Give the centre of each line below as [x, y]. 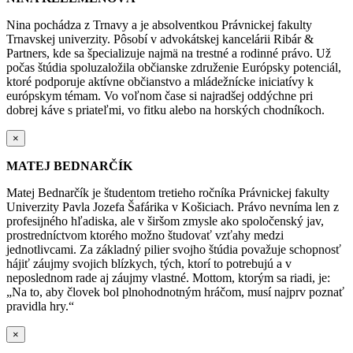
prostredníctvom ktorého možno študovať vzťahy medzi [145, 235]
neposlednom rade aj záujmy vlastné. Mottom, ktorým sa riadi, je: [168, 277]
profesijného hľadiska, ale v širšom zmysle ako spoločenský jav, [165, 221]
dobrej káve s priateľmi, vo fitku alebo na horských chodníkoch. [165, 110]
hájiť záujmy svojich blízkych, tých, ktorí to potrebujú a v [149, 263]
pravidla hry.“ [40, 306]
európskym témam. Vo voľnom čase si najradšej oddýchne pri [160, 95]
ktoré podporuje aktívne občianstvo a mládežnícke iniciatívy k [160, 81]
